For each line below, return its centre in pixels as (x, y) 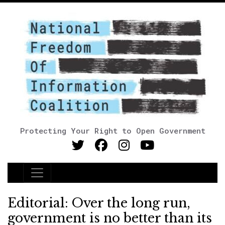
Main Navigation (70, 179)
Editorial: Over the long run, (99, 203)
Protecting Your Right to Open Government (113, 131)
